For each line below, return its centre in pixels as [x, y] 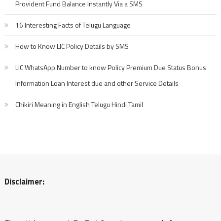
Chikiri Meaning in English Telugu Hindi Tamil [79, 104]
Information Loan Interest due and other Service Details [97, 83]
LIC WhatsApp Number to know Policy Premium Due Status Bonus [110, 67]
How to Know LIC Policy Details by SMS [72, 46]
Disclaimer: [24, 181]
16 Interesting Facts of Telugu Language [73, 25]
